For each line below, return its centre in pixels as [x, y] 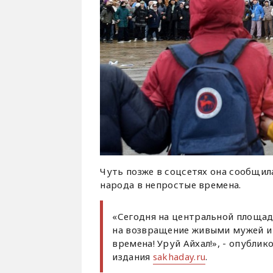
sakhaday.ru [179, 257]
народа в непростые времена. [171, 185]
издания [133, 257]
